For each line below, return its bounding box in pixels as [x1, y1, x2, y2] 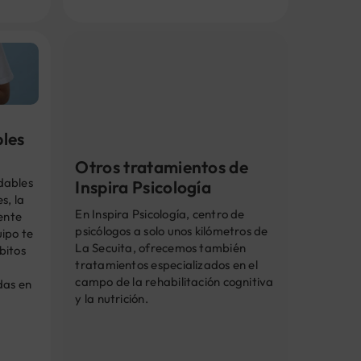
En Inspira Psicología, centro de [75, 206, 245, 222]
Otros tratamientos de [75, 156, 249, 177]
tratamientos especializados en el [75, 257, 258, 272]
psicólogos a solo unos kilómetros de [75, 223, 268, 239]
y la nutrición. [75, 291, 148, 306]
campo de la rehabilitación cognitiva [75, 274, 274, 289]
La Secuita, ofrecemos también [75, 240, 246, 255]
